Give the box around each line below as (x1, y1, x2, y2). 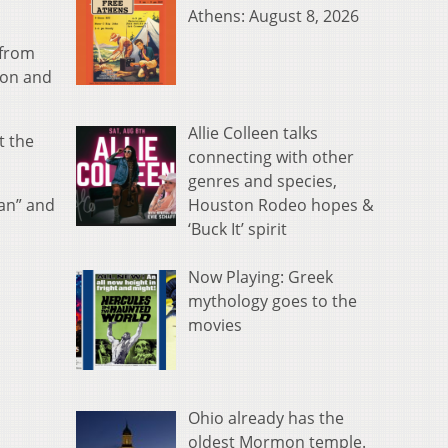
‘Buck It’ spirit (188, 218, 287, 241)
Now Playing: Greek (188, 266, 333, 289)
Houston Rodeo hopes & (188, 194, 374, 217)
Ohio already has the (188, 406, 344, 429)
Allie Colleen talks (188, 122, 318, 145)
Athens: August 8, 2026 (188, 5, 359, 28)
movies (188, 314, 242, 337)
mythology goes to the (188, 290, 357, 313)
